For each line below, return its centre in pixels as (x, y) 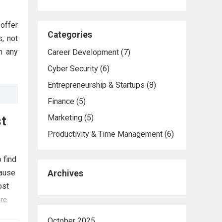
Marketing (65, 117)
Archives (65, 173)
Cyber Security (73, 68)
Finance (61, 101)
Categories (70, 34)
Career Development (83, 52)
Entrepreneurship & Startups (96, 85)
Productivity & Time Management (105, 134)
